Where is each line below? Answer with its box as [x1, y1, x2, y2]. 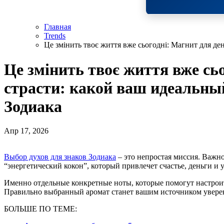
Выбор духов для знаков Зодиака [9, 152, 116, 161]
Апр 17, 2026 [4, 126, 48, 135]
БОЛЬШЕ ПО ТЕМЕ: [4, 204, 77, 213]
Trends [44, 31, 65, 40]
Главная [44, 22, 71, 31]
